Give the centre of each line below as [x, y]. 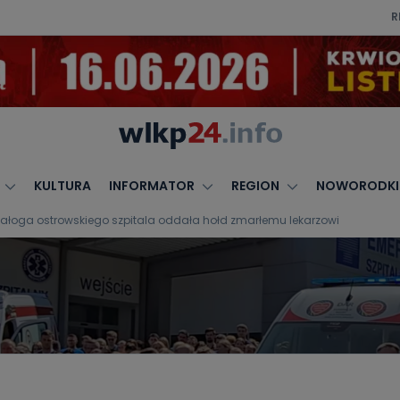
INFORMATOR [151, 186]
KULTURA [62, 186]
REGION [255, 186]
